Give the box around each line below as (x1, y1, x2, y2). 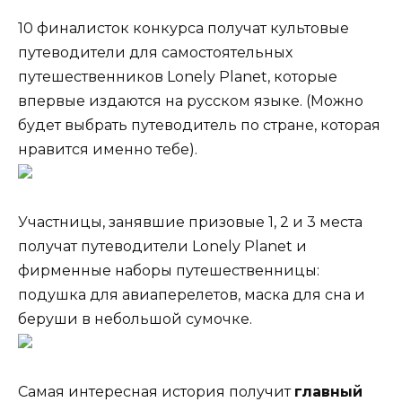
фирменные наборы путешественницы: (18, 262, 319, 280)
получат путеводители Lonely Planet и (18, 238, 307, 256)
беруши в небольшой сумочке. (18, 310, 252, 328)
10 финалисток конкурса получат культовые (18, 20, 349, 38)
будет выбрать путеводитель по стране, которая (18, 117, 380, 135)
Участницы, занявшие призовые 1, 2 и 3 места (18, 214, 363, 232)
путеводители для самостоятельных (18, 44, 293, 62)
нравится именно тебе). (18, 141, 197, 159)
